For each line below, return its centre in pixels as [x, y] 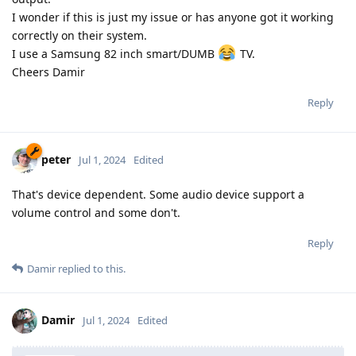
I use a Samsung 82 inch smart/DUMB [115, 53]
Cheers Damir [48, 72]
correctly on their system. [79, 35]
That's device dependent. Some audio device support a [158, 194]
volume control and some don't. [96, 212]
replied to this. [91, 268]
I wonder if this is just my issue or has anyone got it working [173, 17]
